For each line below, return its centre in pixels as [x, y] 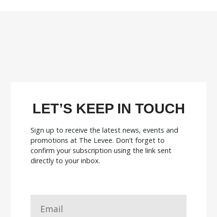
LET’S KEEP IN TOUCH [108, 108]
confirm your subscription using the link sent [101, 150]
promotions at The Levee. [73, 140]
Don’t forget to [140, 140]
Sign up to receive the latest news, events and [104, 130]
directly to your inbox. [65, 160]
